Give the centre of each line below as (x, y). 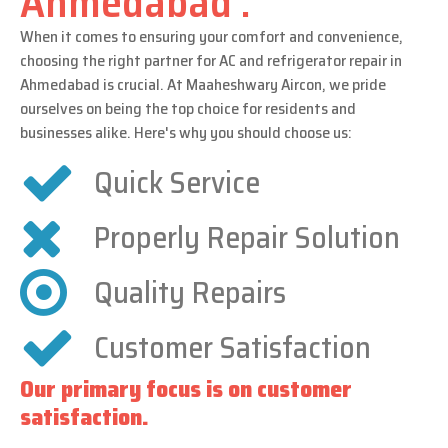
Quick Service (176, 182)
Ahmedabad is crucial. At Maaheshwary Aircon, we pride (203, 84)
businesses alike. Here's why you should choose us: (186, 132)
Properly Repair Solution (246, 237)
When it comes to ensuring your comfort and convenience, (211, 36)
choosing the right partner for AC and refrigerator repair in (211, 60)
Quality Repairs (189, 292)
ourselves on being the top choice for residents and (188, 108)
